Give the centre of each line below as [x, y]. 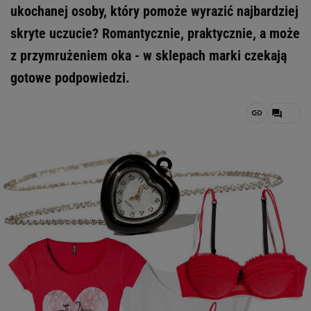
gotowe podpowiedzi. [70, 78]
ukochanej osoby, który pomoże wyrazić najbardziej [154, 11]
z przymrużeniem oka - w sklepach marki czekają [149, 56]
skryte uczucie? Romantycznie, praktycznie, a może [155, 33]
